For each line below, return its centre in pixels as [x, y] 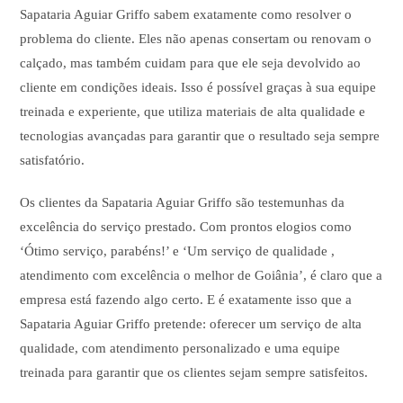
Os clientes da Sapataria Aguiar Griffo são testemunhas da [183, 203]
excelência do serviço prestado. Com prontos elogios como [186, 227]
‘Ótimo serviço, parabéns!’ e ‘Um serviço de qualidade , [178, 251]
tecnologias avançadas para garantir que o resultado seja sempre [200, 136]
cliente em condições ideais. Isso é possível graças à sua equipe [198, 88]
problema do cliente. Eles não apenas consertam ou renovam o [196, 39]
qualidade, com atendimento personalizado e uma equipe [180, 349]
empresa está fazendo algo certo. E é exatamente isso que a [186, 300]
